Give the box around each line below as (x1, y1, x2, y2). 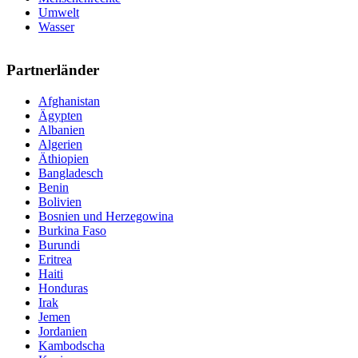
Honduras (38, 281, 88, 296)
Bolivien (38, 195, 82, 209)
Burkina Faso (38, 224, 106, 238)
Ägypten (38, 109, 82, 123)
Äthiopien (38, 152, 89, 166)
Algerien (38, 137, 82, 152)
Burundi (38, 238, 80, 253)
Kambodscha (38, 339, 105, 353)
